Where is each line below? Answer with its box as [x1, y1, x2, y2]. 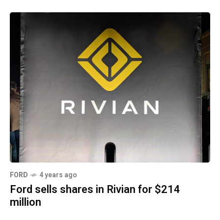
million [10, 194, 41, 210]
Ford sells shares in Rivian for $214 [10, 181, 180, 197]
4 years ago [39, 169, 77, 180]
